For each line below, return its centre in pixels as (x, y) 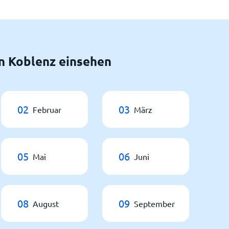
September (154, 203)
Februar (47, 109)
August (46, 203)
